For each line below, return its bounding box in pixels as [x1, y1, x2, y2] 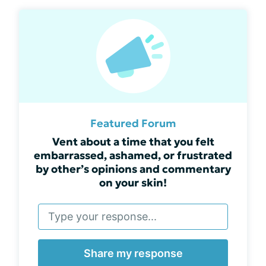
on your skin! [99, 175, 167, 189]
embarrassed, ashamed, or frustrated [34, 148, 232, 162]
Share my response [83, 246, 183, 259]
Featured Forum [90, 116, 176, 130]
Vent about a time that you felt [52, 134, 214, 148]
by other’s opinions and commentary [35, 161, 231, 176]
